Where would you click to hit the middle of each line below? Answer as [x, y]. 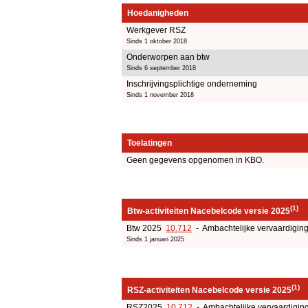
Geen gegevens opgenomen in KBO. [195, 160]
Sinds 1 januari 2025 [155, 239]
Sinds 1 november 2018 [160, 95]
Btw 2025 [146, 228]
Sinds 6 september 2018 [161, 68]
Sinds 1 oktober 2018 [157, 41]
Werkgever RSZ [156, 30]
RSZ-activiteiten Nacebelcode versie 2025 [209, 290]
